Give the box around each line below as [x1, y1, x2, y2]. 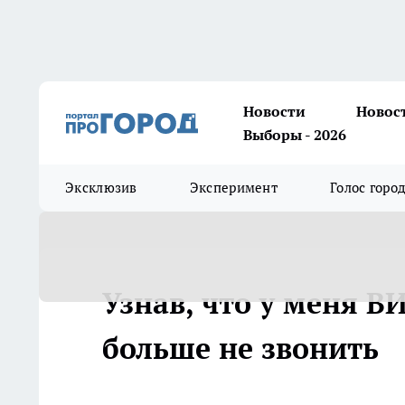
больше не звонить [102, 329, 379, 367]
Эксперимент [189, 179, 278, 196]
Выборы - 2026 [243, 126, 346, 144]
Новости [243, 102, 306, 120]
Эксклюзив [65, 179, 137, 196]
